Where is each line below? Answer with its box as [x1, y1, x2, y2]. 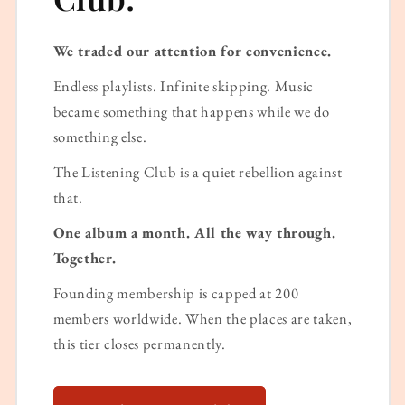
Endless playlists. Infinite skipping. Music [52, 76, 314, 97]
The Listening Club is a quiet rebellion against [52, 162, 343, 183]
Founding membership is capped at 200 [52, 283, 299, 304]
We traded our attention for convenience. [52, 41, 332, 61]
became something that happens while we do [52, 101, 330, 122]
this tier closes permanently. [52, 334, 226, 354]
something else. [52, 127, 147, 147]
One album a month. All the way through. [52, 222, 336, 243]
